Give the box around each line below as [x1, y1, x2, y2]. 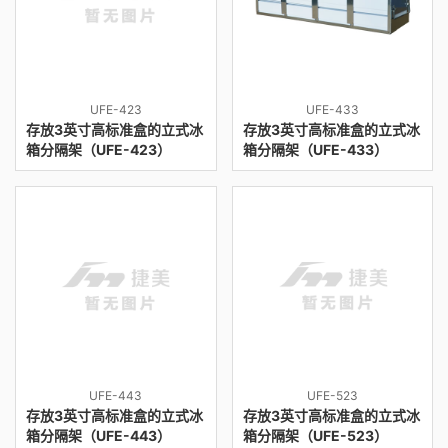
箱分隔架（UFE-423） [26, 140, 171, 158]
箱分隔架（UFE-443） [26, 427, 171, 444]
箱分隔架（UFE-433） [242, 140, 388, 158]
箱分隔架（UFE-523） [242, 427, 388, 444]
